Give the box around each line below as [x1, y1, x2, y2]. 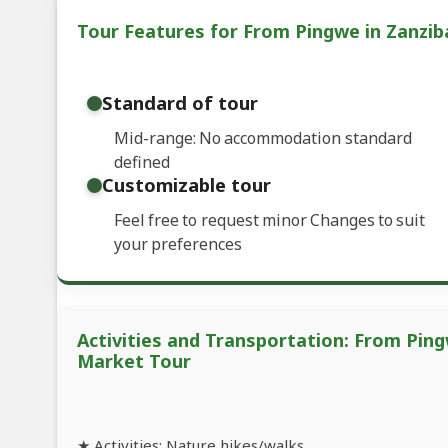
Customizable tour [102, 172, 271, 198]
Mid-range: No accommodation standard [114, 127, 412, 150]
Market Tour [77, 349, 191, 374]
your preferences [114, 233, 243, 256]
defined [114, 151, 170, 174]
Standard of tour [102, 90, 258, 116]
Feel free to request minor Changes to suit [114, 209, 426, 232]
